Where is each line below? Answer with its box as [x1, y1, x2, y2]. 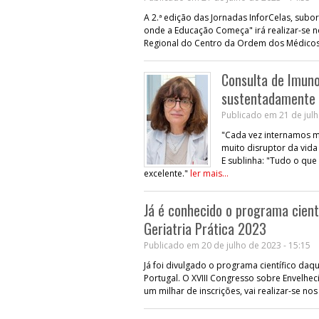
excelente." [144, 167, 190, 179]
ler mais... [190, 167, 229, 179]
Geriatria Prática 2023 [144, 217, 266, 239]
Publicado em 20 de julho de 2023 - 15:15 [144, 239, 310, 251]
